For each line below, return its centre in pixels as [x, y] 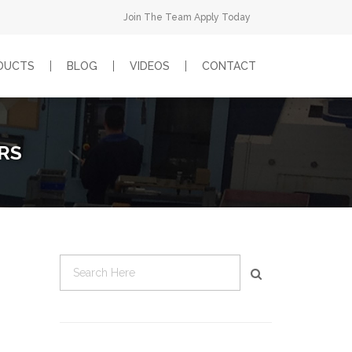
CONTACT [229, 66]
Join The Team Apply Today [187, 17]
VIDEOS [150, 66]
